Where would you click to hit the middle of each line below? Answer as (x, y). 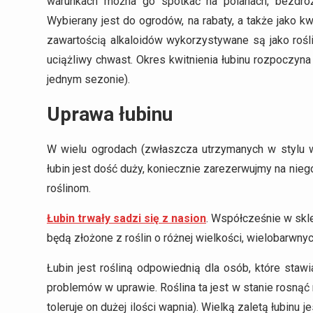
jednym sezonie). (88, 79)
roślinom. (69, 188)
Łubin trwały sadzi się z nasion (126, 218)
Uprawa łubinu (112, 114)
